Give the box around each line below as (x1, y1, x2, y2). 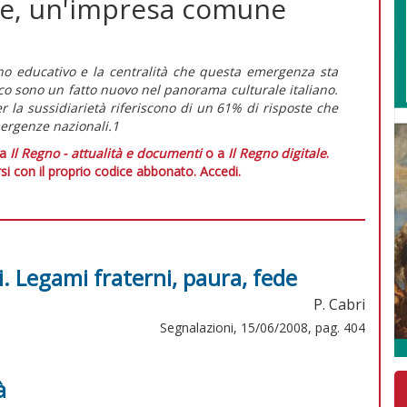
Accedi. (199, 162, 241, 180)
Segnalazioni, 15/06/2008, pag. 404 (160, 318, 365, 336)
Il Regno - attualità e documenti (10, 144, 202, 162)
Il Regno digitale (228, 144, 326, 162)
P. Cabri (313, 293, 365, 314)
